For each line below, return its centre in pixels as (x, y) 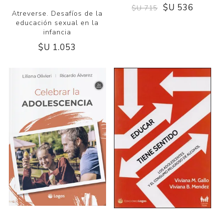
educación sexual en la (57, 23)
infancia (57, 32)
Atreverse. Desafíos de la (57, 14)
